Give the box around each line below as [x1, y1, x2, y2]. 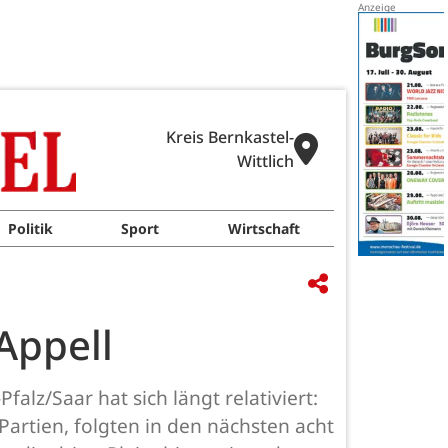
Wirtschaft [227, 219, 300, 238]
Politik [8, 219, 54, 238]
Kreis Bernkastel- [166, 126, 294, 148]
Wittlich [237, 150, 294, 172]
